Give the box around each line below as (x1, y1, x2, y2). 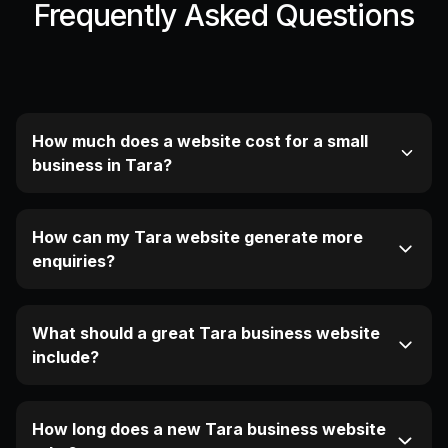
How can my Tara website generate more (32, 227, 363, 248)
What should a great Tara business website (32, 323, 380, 344)
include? (32, 347, 99, 368)
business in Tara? (32, 155, 172, 176)
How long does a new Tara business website (32, 419, 386, 440)
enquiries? (32, 251, 115, 272)
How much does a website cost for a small (32, 131, 368, 152)
